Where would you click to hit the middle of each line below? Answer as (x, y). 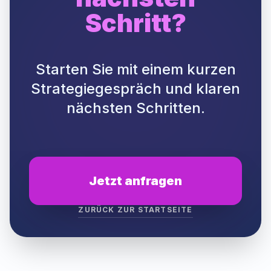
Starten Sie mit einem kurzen (135, 69)
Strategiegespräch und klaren (135, 89)
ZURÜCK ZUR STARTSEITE (135, 210)
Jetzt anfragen (135, 181)
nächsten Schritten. (135, 108)
